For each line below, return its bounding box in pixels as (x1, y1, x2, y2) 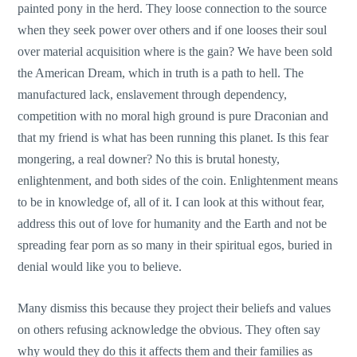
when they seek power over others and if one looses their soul (18, 22, 328, 37)
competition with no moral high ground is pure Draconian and (18, 108, 329, 123)
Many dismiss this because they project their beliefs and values (18, 301, 331, 316)
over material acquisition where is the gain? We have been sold (18, 44, 333, 58)
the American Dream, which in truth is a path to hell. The (18, 65, 304, 80)
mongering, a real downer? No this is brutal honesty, (18, 151, 280, 166)
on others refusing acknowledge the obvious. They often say (18, 323, 321, 337)
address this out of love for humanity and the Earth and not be (18, 216, 328, 230)
